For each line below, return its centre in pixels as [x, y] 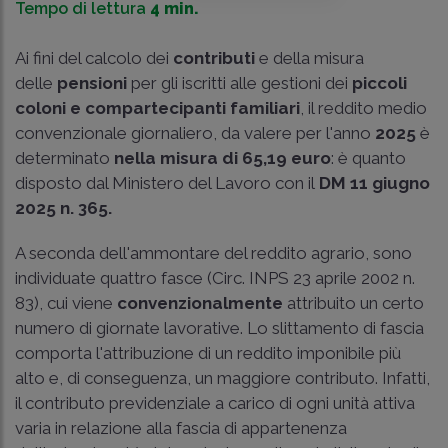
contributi [214, 58]
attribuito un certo [355, 303]
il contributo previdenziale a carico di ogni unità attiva [215, 403]
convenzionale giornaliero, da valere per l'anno [195, 133]
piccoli [379, 83]
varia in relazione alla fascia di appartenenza [181, 428]
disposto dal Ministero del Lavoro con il [167, 183]
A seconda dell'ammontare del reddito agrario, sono [213, 253]
